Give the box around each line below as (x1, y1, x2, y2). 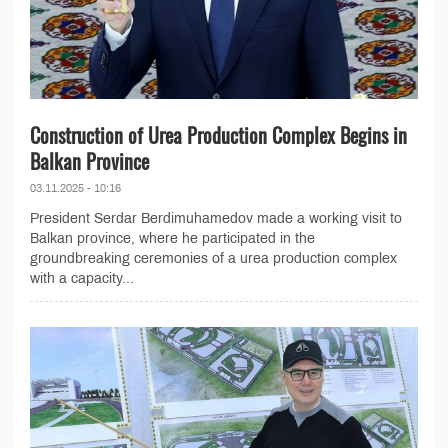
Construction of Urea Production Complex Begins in (30, 119, 407, 150)
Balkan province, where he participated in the (30, 230, 315, 246)
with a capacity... (30, 270, 134, 286)
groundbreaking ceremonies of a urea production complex (30, 250, 397, 266)
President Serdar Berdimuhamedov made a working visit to (30, 210, 402, 226)
